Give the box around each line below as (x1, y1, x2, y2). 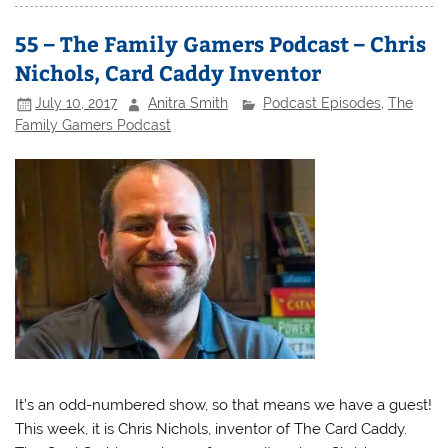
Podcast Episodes (262, 95, 381, 112)
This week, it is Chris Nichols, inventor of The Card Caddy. (15, 419, 408, 438)
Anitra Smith (148, 95, 229, 112)
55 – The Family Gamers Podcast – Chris (15, 28, 427, 58)
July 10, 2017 (35, 95, 118, 112)
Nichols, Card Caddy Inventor (15, 57, 322, 87)
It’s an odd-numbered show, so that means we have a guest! (15, 395, 433, 414)
